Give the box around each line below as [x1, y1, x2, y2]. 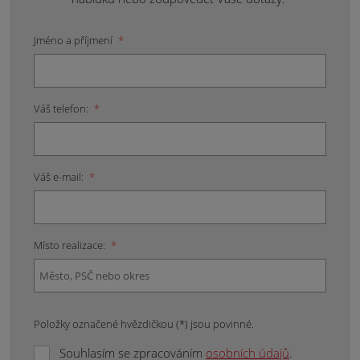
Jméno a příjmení [34, 32, 115, 47]
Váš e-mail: [34, 169, 86, 184]
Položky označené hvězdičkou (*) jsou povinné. [34, 316, 254, 331]
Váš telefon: [34, 100, 91, 116]
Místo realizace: [34, 237, 108, 252]
